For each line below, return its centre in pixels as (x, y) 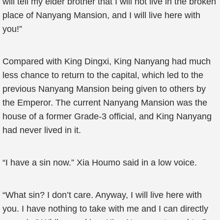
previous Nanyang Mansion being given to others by (104, 89)
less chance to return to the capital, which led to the (103, 75)
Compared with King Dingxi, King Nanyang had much (107, 61)
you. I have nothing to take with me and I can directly (105, 209)
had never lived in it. (42, 130)
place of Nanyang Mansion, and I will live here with (101, 15)
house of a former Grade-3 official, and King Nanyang (107, 116)
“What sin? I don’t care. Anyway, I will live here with (102, 195)
